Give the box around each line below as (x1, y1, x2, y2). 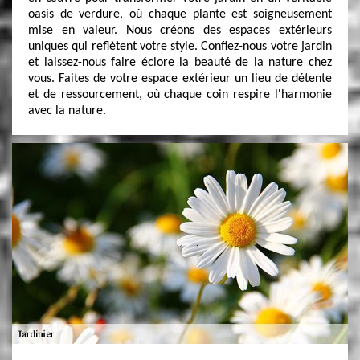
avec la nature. (28, 104, 106, 117)
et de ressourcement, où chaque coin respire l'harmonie (28, 88, 332, 101)
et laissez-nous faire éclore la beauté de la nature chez (28, 56, 332, 69)
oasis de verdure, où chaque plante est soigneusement (28, 8, 332, 21)
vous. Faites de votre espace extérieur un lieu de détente (28, 72, 332, 85)
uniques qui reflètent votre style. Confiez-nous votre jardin (28, 40, 332, 53)
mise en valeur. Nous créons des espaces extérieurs (28, 24, 332, 37)
